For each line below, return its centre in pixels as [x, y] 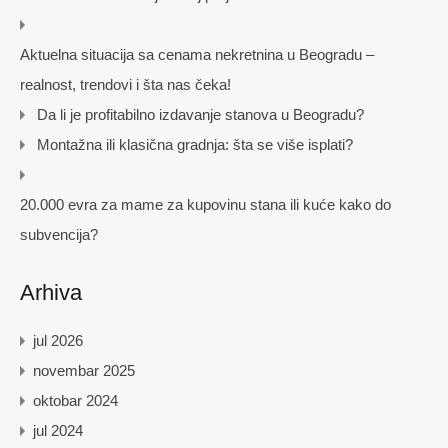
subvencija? [59, 235]
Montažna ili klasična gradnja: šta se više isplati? [195, 145]
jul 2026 [58, 341]
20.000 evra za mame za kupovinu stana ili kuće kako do [205, 205]
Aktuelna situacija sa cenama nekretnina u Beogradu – [197, 55]
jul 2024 [58, 431]
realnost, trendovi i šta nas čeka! [125, 85]
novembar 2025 [84, 371]
